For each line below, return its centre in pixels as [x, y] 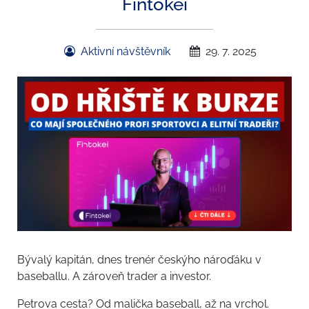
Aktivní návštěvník [125, 51]
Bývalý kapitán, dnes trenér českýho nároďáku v [139, 259]
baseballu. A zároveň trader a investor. [114, 276]
